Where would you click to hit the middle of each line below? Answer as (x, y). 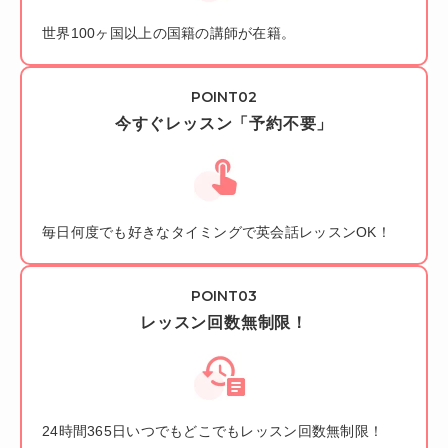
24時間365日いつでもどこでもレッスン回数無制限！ (213, 431)
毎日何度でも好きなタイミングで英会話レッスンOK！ (216, 232)
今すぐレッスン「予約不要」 (224, 123)
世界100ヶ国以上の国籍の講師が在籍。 (169, 33)
